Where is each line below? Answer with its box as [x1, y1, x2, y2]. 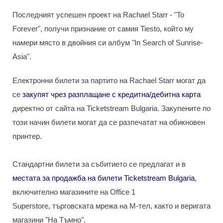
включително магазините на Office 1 [12, 188, 135, 196]
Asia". [12, 52, 31, 61]
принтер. [12, 132, 42, 140]
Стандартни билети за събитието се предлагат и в [12, 160, 186, 168]
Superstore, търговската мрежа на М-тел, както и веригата [12, 202, 211, 210]
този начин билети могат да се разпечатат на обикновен [12, 118, 205, 126]
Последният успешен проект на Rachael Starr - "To [12, 10, 184, 19]
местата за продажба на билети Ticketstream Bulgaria [12, 174, 195, 182]
